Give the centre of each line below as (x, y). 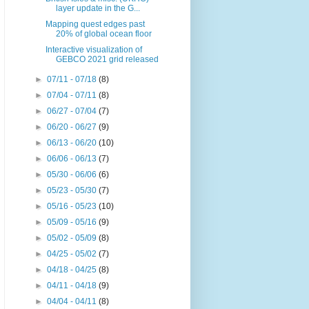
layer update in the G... (98, 9)
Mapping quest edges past (95, 24)
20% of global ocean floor (103, 34)
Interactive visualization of (93, 50)
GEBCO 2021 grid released (107, 60)
